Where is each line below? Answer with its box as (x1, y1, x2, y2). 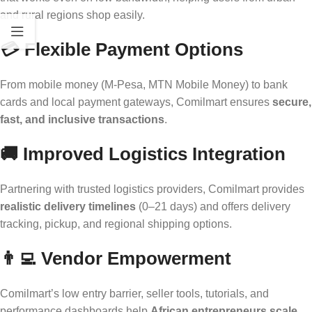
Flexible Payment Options (24, 39, 243, 59)
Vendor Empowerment (41, 248, 231, 268)
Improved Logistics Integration (23, 143, 286, 164)
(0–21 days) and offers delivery (136, 200, 290, 212)
